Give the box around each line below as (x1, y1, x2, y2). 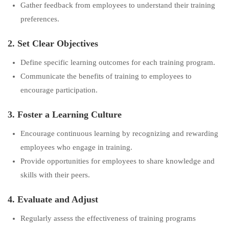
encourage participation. (20, 86, 98, 94)
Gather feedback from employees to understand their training (20, 1, 215, 9)
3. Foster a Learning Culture (8, 109, 122, 120)
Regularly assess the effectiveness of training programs (20, 214, 196, 222)
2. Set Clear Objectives (8, 38, 98, 49)
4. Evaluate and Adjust (8, 194, 98, 204)
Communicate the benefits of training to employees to (20, 72, 192, 80)
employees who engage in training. (20, 143, 132, 151)
